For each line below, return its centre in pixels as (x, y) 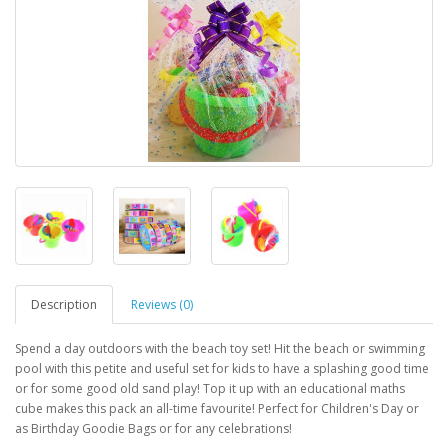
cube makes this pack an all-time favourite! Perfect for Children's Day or (217, 408)
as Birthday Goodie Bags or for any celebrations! (153, 428)
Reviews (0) (162, 304)
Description (64, 304)
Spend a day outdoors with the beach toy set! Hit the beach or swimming (220, 348)
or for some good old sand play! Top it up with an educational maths (210, 388)
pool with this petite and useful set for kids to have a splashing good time (222, 368)
